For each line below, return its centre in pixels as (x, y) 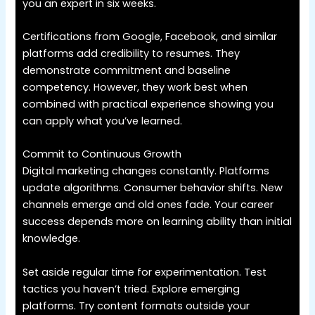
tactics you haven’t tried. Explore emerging (131, 289)
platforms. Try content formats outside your (136, 306)
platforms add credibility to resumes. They (131, 54)
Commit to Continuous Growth (102, 154)
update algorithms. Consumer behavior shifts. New (153, 188)
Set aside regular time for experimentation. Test (145, 272)
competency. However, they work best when (135, 88)
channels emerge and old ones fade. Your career (148, 205)
